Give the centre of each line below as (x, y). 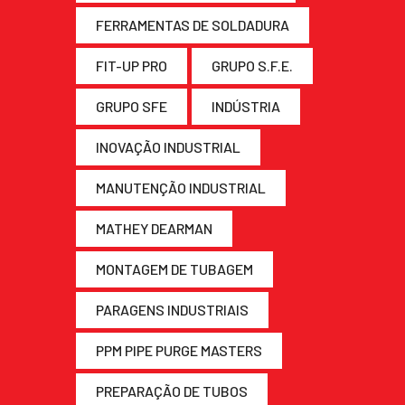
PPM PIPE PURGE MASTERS (179, 350)
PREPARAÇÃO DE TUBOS (172, 391)
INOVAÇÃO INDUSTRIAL (168, 146)
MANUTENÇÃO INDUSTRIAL (181, 187)
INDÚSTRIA (246, 106)
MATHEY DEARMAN (154, 228)
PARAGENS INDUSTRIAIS (172, 309)
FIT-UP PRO (132, 65)
